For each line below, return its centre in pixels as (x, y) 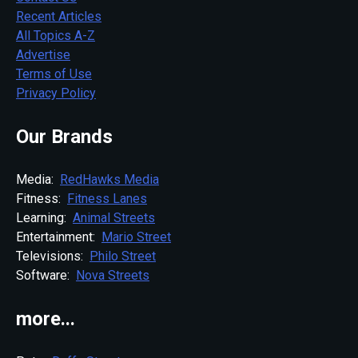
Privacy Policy (56, 93)
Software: (46, 275)
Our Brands (64, 136)
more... (46, 318)
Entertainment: (59, 237)
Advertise (43, 54)
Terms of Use (54, 74)
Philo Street (123, 256)
